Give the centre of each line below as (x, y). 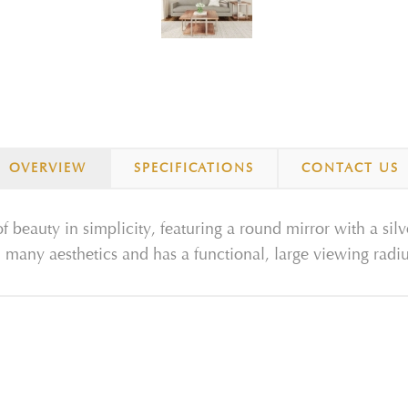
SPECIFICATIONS (194, 168)
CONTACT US (350, 168)
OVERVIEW (48, 168)
